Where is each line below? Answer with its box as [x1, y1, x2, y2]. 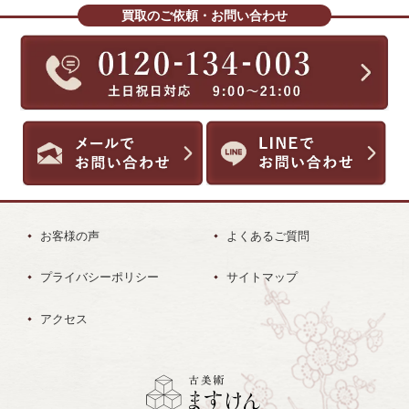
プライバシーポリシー [40, 270, 160, 285]
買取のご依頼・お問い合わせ [121, 8, 288, 24]
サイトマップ [226, 270, 299, 285]
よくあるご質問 [226, 228, 310, 243]
